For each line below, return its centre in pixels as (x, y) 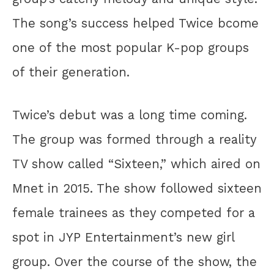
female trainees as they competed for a (134, 213)
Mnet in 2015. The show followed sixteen (137, 189)
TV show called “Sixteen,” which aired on (136, 164)
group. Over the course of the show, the (135, 262)
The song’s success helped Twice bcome (135, 23)
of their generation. (71, 72)
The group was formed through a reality (134, 140)
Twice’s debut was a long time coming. (130, 115)
